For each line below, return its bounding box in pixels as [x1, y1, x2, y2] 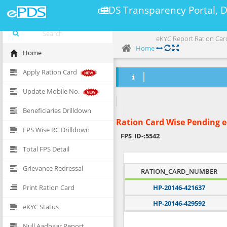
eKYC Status [23, 202, 59, 211]
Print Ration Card [23, 183, 74, 192]
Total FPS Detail [23, 144, 69, 154]
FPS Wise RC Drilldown [23, 125, 90, 134]
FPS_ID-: [121, 131, 145, 140]
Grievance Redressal [23, 164, 83, 173]
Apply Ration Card [23, 67, 79, 77]
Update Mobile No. [23, 87, 81, 96]
